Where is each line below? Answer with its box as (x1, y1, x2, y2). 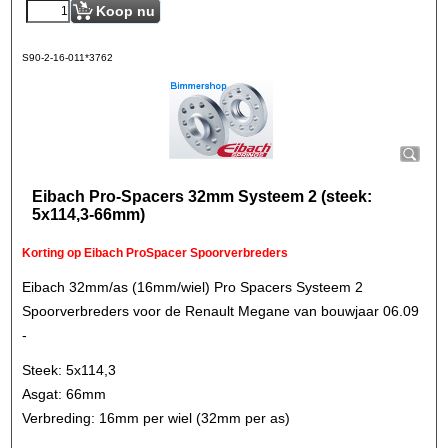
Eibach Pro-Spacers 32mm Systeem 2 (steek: (32, 188, 372, 205)
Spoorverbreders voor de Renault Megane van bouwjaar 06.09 (22, 303, 419, 319)
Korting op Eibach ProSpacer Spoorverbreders (22, 246, 288, 260)
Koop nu (96, 3, 155, 19)
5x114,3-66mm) (32, 206, 145, 223)
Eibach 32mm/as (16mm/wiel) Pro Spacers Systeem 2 (22, 279, 363, 295)
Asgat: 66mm (22, 385, 106, 402)
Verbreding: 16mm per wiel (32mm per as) (22, 409, 290, 426)
